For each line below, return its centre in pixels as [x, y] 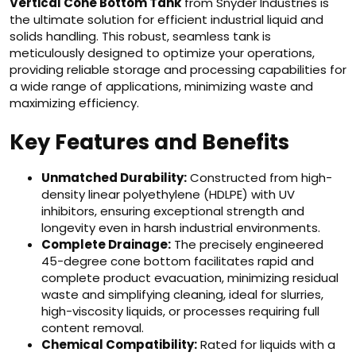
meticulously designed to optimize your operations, [162, 53]
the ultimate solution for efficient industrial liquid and [166, 19]
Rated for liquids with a [266, 344]
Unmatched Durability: [114, 178]
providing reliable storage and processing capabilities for [178, 70]
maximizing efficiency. [74, 103]
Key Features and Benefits [149, 142]
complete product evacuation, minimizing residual [190, 278]
